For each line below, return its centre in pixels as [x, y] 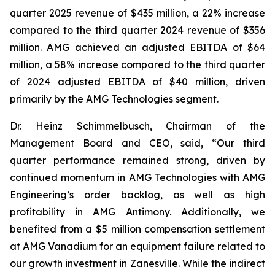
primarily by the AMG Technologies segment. [114, 99]
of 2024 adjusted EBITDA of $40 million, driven [137, 82]
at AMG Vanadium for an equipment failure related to [137, 246]
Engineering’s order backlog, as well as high [137, 195]
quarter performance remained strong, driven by [137, 160]
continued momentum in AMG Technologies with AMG [137, 177]
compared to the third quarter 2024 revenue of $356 [137, 30]
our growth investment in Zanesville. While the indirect [137, 263]
